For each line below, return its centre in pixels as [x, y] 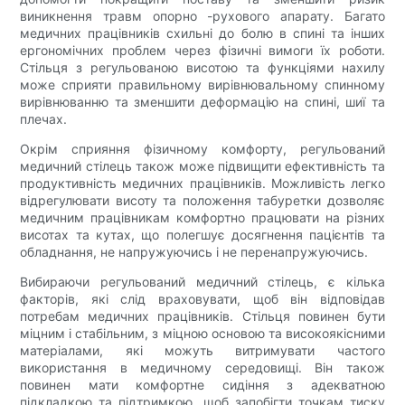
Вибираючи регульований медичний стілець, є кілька [202, 282]
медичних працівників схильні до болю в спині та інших [202, 33]
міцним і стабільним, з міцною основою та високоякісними [202, 334]
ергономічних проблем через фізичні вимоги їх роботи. [202, 51]
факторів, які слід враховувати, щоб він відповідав [202, 299]
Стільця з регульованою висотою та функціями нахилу [202, 68]
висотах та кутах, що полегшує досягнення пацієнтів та [202, 235]
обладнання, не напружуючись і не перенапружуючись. [194, 252]
